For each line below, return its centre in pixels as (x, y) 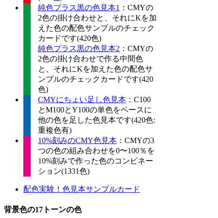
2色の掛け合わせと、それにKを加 (97, 18)
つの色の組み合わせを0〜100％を (96, 151)
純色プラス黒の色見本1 (79, 8)
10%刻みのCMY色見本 (77, 141)
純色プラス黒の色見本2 (79, 49)
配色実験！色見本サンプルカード (82, 189)
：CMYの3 (136, 141)
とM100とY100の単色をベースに (95, 110)
